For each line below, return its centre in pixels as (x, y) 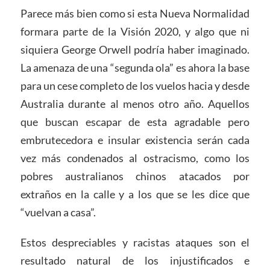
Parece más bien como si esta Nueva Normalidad (135, 14)
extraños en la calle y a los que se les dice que (135, 194)
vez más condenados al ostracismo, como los (135, 158)
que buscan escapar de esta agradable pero (135, 122)
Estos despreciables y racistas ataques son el (135, 243)
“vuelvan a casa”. (58, 212)
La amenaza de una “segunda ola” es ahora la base (135, 68)
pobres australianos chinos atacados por (135, 176)
